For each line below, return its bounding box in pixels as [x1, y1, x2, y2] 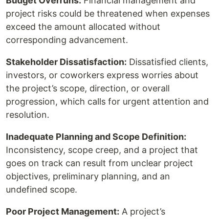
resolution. [6, 109, 49, 120]
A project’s [119, 206, 165, 217]
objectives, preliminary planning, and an [6, 171, 170, 182]
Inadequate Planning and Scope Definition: [6, 131, 186, 142]
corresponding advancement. [6, 35, 128, 45]
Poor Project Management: [6, 206, 119, 217]
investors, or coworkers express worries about [6, 70, 198, 81]
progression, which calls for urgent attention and [6, 96, 209, 107]
